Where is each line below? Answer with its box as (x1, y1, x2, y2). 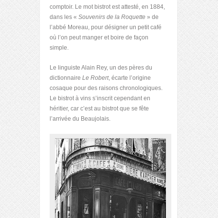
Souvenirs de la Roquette (78, 13, 145, 20)
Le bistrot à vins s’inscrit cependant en (50, 94, 150, 102)
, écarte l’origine (109, 74, 151, 81)
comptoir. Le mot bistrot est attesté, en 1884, (50, 3, 165, 10)
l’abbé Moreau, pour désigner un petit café (50, 23, 162, 31)
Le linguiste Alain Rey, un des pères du (50, 64, 152, 71)
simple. (50, 44, 69, 51)
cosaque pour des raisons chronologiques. (50, 84, 163, 91)
